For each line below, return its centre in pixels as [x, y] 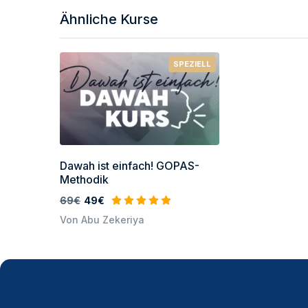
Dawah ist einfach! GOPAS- [130, 165]
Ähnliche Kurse [109, 19]
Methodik [84, 179]
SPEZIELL [192, 64]
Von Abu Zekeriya [102, 219]
